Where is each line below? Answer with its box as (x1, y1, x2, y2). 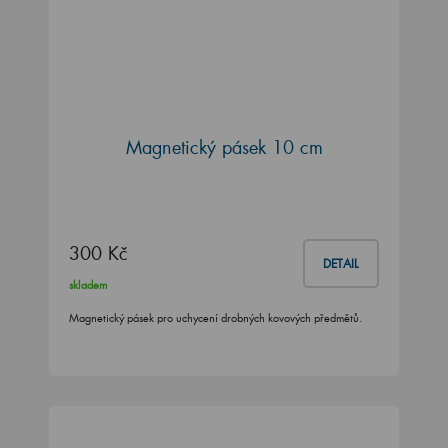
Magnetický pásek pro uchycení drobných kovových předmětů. (69, 310, 362, 325)
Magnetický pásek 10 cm (125, 134, 323, 159)
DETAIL (323, 255, 359, 271)
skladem (69, 277, 107, 292)
